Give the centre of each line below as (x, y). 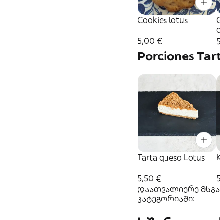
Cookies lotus (163, 20)
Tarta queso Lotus (171, 157)
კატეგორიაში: (166, 199)
